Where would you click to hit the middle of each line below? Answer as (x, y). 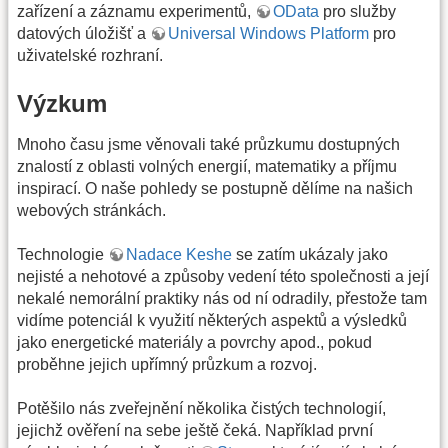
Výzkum (62, 103)
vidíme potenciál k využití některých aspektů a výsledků (212, 321)
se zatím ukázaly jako (310, 255)
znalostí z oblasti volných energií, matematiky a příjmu (207, 166)
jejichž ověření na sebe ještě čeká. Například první (195, 431)
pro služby (357, 12)
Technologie (62, 255)
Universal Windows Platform (268, 34)
